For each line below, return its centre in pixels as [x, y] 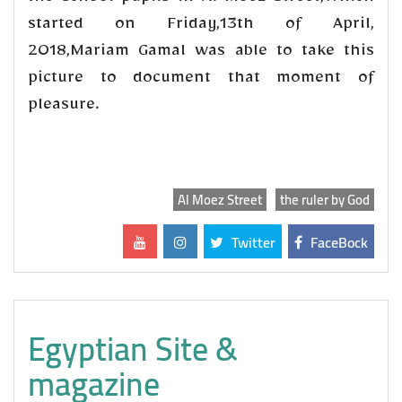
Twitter [252, 242]
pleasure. [64, 107]
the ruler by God [325, 199]
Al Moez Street [220, 199]
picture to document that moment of [201, 80]
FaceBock [337, 242]
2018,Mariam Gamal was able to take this [201, 53]
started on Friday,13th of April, [201, 26]
